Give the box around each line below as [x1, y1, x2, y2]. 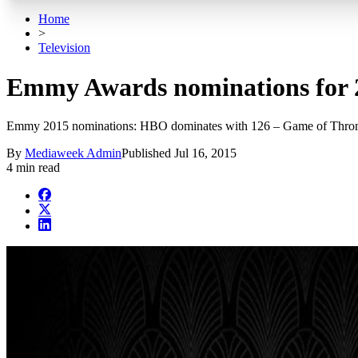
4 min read [6, 161, 60, 175]
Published [121, 146, 174, 161]
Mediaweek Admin [25, 146, 121, 161]
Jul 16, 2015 [174, 146, 237, 161]
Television [38, 41, 90, 55]
